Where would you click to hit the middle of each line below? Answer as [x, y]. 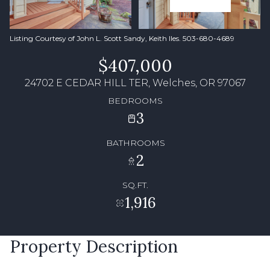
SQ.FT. [135, 185]
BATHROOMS [135, 143]
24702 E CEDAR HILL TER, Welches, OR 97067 [135, 83]
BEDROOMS [135, 100]
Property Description [94, 246]
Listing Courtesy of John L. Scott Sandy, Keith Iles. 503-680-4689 [122, 38]
